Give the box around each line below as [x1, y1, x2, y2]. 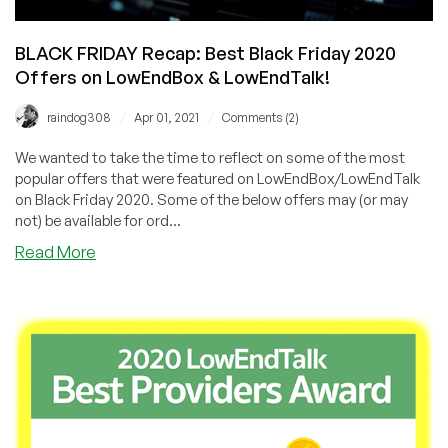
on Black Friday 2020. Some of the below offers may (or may [15, 190, 408, 210]
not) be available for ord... [15, 211, 181, 231]
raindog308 [47, 110, 111, 126]
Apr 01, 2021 [134, 110, 199, 126]
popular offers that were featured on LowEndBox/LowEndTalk [15, 169, 420, 189]
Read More [15, 242, 96, 263]
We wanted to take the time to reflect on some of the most [15, 148, 405, 168]
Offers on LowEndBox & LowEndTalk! [15, 66, 330, 89]
